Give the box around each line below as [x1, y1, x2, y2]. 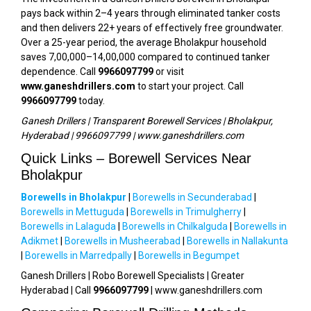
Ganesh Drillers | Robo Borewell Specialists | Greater [21, 270, 244, 281]
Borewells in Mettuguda [21, 206, 124, 217]
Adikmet [21, 235, 58, 246]
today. [76, 95, 105, 106]
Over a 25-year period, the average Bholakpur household [21, 37, 267, 48]
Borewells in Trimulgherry [131, 206, 242, 217]
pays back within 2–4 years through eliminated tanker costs [21, 8, 280, 19]
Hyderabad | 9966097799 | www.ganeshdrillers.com [21, 130, 244, 141]
